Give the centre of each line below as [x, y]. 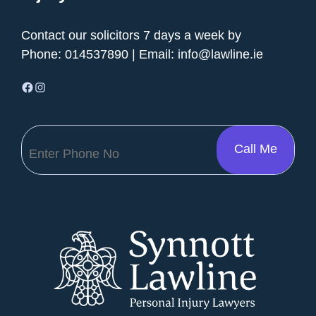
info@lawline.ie [220, 54]
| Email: [153, 54]
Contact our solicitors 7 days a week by [131, 35]
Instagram [38, 86]
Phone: [43, 54]
